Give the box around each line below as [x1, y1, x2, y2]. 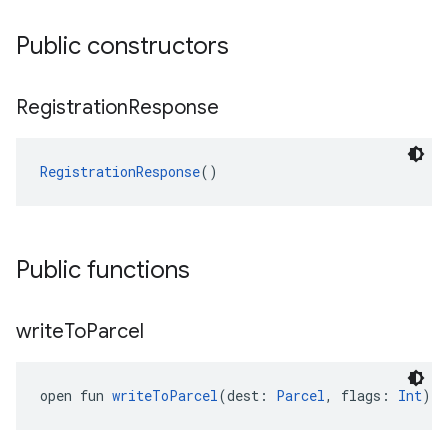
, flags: [325, 386, 398, 405]
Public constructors [16, 31, 229, 61]
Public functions [16, 255, 190, 285]
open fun [40, 386, 112, 405]
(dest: [218, 386, 276, 405]
